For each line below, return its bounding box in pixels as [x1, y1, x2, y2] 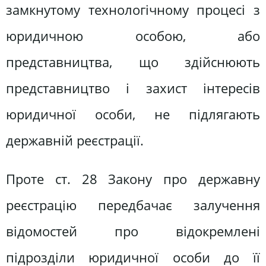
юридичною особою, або [6, 26, 260, 45]
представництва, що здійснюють [6, 52, 260, 71]
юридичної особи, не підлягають [6, 104, 260, 123]
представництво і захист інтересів [6, 78, 260, 97]
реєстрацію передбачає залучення [6, 195, 260, 214]
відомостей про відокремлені [6, 221, 260, 240]
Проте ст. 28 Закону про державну [6, 169, 260, 188]
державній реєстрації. [6, 131, 144, 150]
